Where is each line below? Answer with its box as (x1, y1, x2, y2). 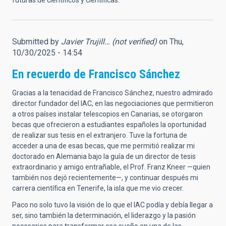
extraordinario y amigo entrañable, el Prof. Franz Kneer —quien (12, 163, 210, 172)
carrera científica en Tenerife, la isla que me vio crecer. (12, 184, 184, 193)
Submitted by (12, 37, 61, 47)
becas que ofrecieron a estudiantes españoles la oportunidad (12, 121, 206, 129)
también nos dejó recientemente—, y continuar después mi (12, 174, 198, 182)
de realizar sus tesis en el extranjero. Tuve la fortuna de (12, 131, 187, 140)
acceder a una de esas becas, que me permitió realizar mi (12, 142, 195, 150)
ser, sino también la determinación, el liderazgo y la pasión (12, 211, 196, 220)
